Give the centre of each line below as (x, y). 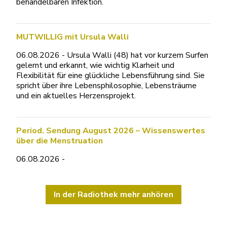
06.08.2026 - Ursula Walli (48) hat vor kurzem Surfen (112, 55)
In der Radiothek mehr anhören (113, 195)
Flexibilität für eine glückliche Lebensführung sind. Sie (110, 75)
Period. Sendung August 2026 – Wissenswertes (111, 131)
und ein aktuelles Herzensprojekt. (76, 96)
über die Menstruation (60, 141)
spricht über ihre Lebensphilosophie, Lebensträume (106, 86)
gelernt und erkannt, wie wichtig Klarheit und (95, 65)
